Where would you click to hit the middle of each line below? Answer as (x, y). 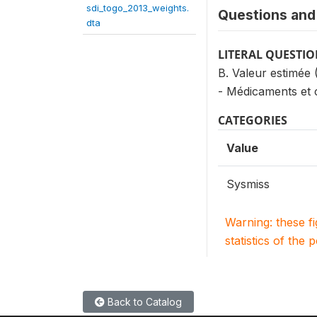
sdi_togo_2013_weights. (138, 8)
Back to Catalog (143, 302)
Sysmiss (248, 184)
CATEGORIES (253, 120)
